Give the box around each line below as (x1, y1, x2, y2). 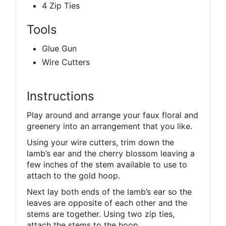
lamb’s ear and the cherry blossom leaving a (27, 148, 195, 158)
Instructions (27, 88, 94, 103)
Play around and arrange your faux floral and (27, 109, 198, 120)
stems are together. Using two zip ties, (27, 208, 175, 219)
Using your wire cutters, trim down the (27, 137, 174, 147)
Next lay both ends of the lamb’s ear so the (27, 186, 192, 197)
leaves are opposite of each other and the (27, 197, 187, 208)
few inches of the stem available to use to (27, 159, 187, 169)
